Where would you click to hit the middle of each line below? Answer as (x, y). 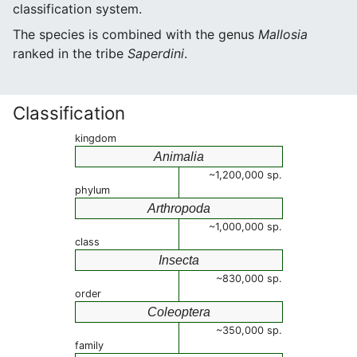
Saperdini (156, 53)
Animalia (179, 157)
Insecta (179, 260)
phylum (92, 190)
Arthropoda (179, 208)
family (89, 345)
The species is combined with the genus (135, 34)
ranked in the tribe (70, 53)
